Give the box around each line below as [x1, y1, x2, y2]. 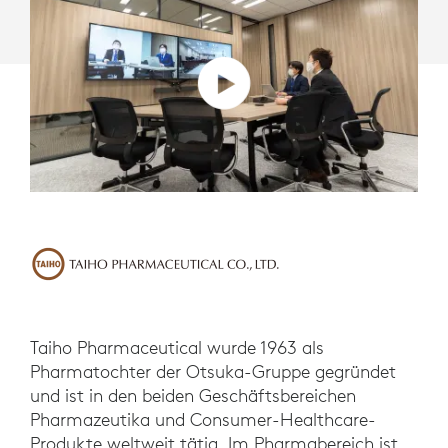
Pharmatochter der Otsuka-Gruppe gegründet [30, 360, 396, 384]
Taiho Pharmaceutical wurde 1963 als [30, 336, 324, 360]
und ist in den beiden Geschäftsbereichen [30, 384, 356, 408]
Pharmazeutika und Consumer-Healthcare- [30, 408, 376, 432]
